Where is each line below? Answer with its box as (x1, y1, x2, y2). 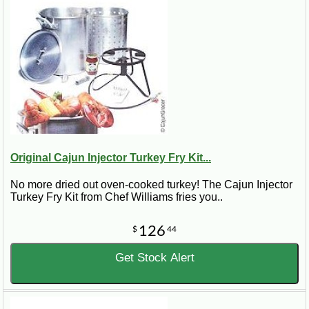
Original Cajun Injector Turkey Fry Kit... (10, 152, 211, 164)
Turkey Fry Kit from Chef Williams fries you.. (10, 191, 223, 203)
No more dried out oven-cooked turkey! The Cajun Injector (10, 179, 292, 191)
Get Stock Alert (114, 251, 195, 265)
